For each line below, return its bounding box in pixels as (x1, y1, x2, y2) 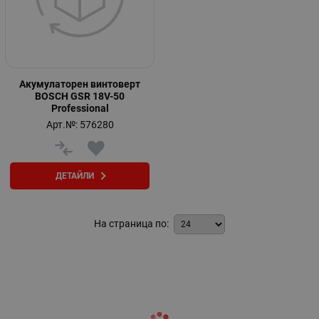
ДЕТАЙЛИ (55, 170, 94, 181)
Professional (51, 103, 109, 115)
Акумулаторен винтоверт (19, 78, 140, 90)
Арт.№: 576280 (46, 119, 114, 131)
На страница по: (94, 218, 169, 230)
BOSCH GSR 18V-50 (35, 90, 125, 103)
